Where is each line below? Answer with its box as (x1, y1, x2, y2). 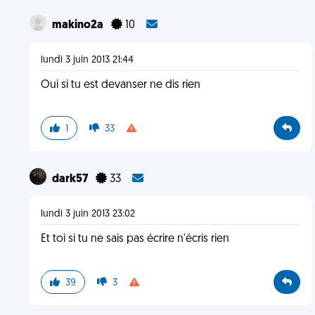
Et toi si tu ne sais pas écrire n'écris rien (40, 233, 229, 245)
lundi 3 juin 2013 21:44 (40, 55, 134, 65)
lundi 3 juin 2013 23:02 (40, 209, 135, 219)
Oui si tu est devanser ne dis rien (40, 79, 200, 91)
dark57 (51, 174, 90, 185)
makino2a (51, 20, 105, 31)
